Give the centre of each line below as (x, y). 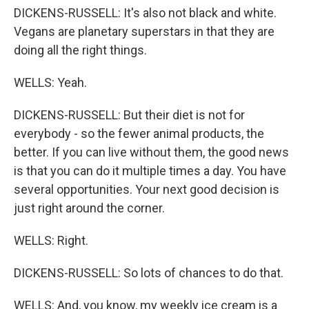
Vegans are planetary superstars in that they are (144, 31)
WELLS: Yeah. (50, 82)
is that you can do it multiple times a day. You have (150, 171)
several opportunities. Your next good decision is (147, 189)
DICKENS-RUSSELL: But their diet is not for (129, 115)
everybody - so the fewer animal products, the (139, 133)
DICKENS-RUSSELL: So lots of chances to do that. (149, 273)
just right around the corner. (89, 208)
